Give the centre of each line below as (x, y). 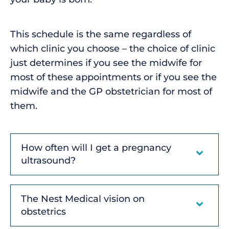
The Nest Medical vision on (83, 199)
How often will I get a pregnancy (96, 147)
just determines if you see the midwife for (106, 63)
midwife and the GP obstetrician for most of (111, 91)
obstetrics (43, 211)
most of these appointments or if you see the (113, 77)
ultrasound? (48, 160)
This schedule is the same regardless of (101, 34)
